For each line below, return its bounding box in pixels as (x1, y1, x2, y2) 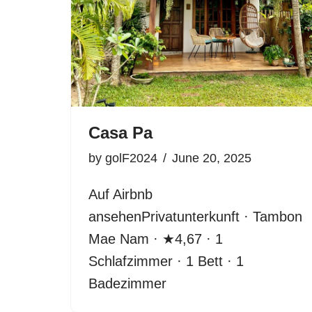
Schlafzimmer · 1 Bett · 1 (88, 253, 244, 270)
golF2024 (105, 151, 157, 166)
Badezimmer (88, 276, 166, 292)
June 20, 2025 (172, 151, 251, 166)
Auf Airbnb (88, 187, 153, 203)
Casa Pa (88, 123, 153, 143)
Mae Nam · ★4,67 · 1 (88, 231, 223, 247)
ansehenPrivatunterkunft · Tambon (88, 209, 302, 225)
